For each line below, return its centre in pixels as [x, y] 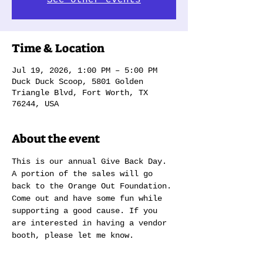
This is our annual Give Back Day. [92, 161]
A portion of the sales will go [85, 174]
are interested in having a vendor [92, 223]
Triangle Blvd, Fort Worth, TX [80, 93]
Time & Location [58, 48]
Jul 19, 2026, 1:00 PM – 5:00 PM [85, 70]
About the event [56, 139]
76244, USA [35, 104]
